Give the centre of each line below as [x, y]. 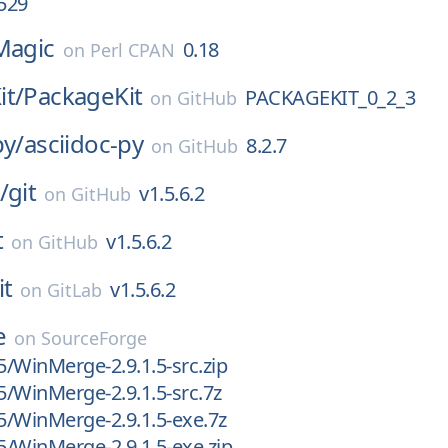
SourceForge [94, 338]
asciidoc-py [83, 143]
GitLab [75, 290]
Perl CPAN [132, 50]
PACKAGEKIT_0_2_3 [330, 97]
